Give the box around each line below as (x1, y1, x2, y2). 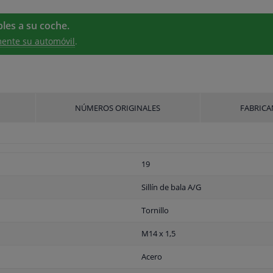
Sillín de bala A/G (141, 182, 201, 193)
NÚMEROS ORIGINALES (75, 102, 161, 114)
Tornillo (141, 205, 169, 216)
